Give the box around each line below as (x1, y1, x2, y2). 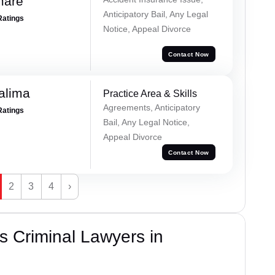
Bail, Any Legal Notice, (103, 117, 190, 128)
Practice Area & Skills (103, 88, 197, 99)
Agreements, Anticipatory (103, 103, 200, 113)
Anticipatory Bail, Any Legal (103, 9, 208, 20)
